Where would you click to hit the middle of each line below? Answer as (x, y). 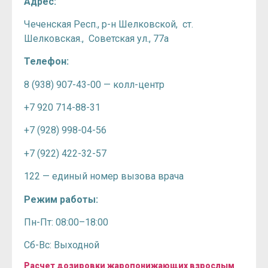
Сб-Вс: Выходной (62, 245)
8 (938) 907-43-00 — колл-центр (94, 84)
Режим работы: (61, 199)
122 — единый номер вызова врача (104, 176)
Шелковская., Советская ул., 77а (96, 38)
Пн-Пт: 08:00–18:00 (66, 223)
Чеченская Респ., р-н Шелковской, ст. (109, 24)
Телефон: (46, 62)
